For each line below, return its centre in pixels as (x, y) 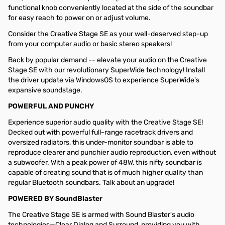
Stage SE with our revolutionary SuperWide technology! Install (106, 70)
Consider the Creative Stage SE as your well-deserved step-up (108, 34)
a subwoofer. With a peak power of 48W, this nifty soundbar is (105, 162)
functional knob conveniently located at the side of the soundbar (111, 8)
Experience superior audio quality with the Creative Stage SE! (105, 122)
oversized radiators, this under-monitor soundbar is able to (101, 142)
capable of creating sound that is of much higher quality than (105, 173)
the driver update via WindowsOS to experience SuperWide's (104, 80)
